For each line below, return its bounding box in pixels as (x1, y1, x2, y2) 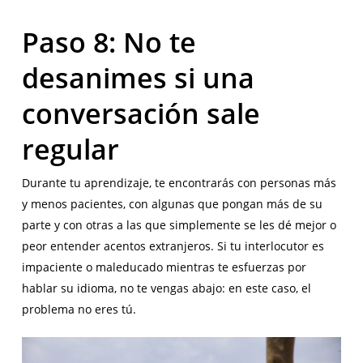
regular (21, 130, 119, 169)
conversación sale (21, 95, 260, 133)
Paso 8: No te (21, 23, 196, 62)
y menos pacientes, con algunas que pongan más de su (21, 196, 322, 212)
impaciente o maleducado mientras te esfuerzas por (21, 259, 306, 275)
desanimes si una (21, 59, 254, 97)
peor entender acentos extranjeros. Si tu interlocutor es (21, 238, 324, 254)
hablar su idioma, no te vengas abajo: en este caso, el (21, 280, 311, 297)
